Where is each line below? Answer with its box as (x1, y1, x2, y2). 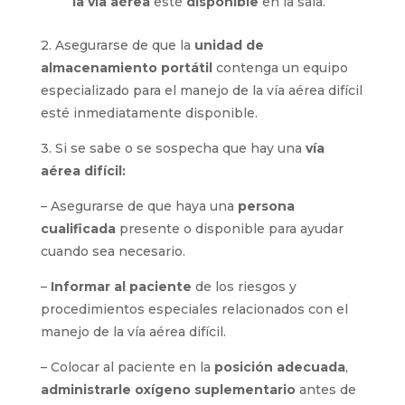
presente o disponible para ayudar (118, 221, 344, 237)
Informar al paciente (46, 278, 192, 295)
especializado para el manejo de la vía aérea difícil (40, 82, 363, 99)
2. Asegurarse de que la (40, 37, 191, 53)
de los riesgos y (191, 278, 297, 295)
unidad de (190, 37, 264, 53)
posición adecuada (213, 359, 345, 375)
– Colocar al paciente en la (40, 359, 214, 375)
